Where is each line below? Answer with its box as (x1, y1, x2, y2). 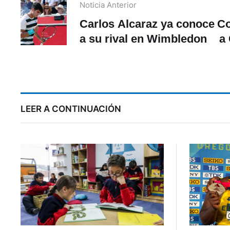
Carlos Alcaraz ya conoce (80, 17, 215, 31)
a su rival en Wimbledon (80, 32, 207, 46)
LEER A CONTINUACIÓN (21, 104, 121, 114)
